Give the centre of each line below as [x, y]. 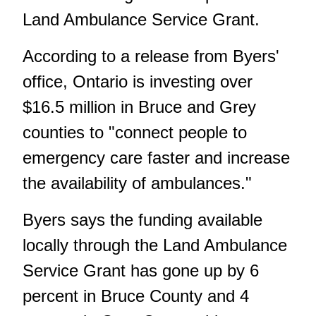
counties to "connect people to [135, 132]
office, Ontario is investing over [138, 81]
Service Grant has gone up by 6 [141, 270]
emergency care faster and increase [156, 157]
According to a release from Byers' [151, 56]
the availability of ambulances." [137, 183]
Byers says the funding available [142, 219]
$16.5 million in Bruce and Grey [139, 107]
